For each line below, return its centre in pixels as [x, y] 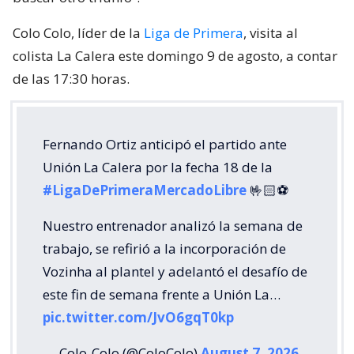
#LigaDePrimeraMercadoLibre [145, 190]
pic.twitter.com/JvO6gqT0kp [138, 317]
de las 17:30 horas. [71, 78]
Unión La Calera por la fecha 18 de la [158, 167]
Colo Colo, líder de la [78, 32]
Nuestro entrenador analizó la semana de [173, 225]
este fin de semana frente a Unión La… [162, 294]
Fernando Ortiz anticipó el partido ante [165, 144]
